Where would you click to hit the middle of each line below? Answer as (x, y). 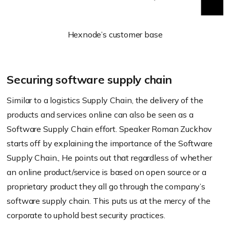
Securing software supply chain (89, 79)
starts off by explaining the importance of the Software (110, 143)
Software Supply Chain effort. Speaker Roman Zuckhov (110, 129)
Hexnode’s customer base (115, 34)
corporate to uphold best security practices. (86, 215)
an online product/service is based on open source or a (107, 172)
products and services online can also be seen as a (100, 114)
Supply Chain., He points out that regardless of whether (109, 157)
